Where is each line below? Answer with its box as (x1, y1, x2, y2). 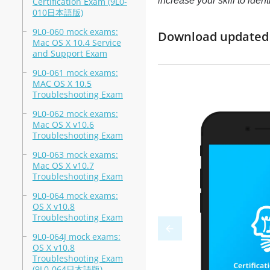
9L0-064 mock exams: (32, 190, 118, 201)
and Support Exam (32, 48, 107, 59)
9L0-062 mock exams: (32, 108, 118, 119)
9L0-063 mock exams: (32, 149, 118, 160)
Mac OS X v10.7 (32, 160, 94, 171)
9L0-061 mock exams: (32, 67, 118, 78)
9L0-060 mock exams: (32, 26, 118, 37)
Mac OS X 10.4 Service (32, 37, 121, 48)
